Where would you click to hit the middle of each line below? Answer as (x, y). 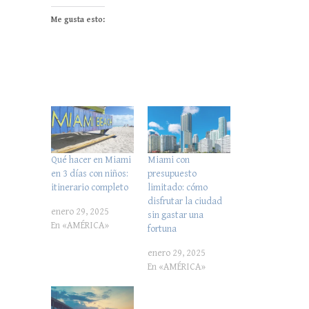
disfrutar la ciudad (185, 202)
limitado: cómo (178, 188)
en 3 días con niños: (90, 174)
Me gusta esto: (78, 19)
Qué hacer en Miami (91, 160)
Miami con (169, 160)
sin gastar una (176, 216)
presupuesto (172, 174)
